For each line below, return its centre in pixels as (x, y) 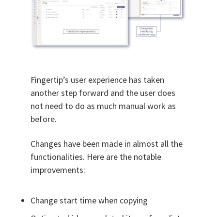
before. (43, 119)
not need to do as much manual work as (103, 106)
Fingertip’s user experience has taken (97, 79)
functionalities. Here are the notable (96, 156)
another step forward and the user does (103, 93)
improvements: (58, 170)
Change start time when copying (89, 200)
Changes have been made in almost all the (106, 143)
